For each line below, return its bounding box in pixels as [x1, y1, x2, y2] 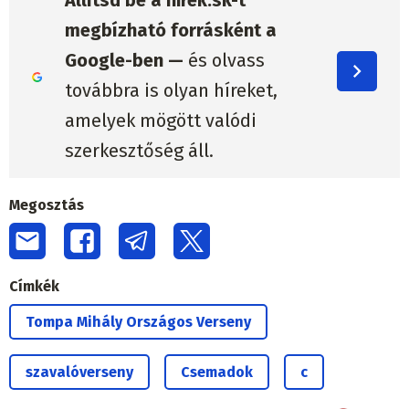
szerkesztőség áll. [64, 140, 214, 163]
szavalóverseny [26, 362, 133, 381]
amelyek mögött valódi [64, 110, 257, 132]
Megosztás [9, 195, 84, 214]
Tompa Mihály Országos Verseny [26, 312, 251, 330]
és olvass [183, 49, 265, 72]
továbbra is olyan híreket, [64, 79, 278, 102]
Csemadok [181, 362, 253, 381]
